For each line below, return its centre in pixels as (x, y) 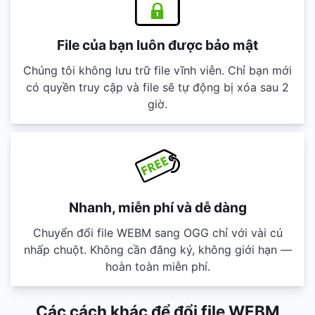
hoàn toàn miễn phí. (157, 266)
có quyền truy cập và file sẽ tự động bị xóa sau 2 (157, 87)
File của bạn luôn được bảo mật (157, 45)
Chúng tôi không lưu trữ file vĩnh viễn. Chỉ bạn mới (157, 70)
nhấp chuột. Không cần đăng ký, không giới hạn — (157, 250)
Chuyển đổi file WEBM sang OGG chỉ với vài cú (157, 233)
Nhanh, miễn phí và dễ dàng (157, 207)
